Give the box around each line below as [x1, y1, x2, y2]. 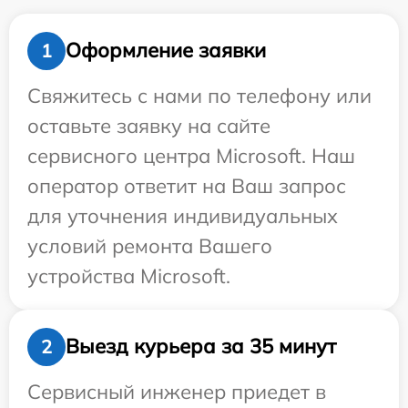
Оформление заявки [66, 37, 266, 64]
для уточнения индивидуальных [27, 202, 338, 229]
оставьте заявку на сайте [27, 112, 270, 138]
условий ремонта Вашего [27, 232, 272, 259]
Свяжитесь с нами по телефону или [27, 82, 372, 108]
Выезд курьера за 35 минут [66, 333, 336, 360]
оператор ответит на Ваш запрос [27, 172, 346, 199]
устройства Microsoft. [27, 262, 230, 289]
